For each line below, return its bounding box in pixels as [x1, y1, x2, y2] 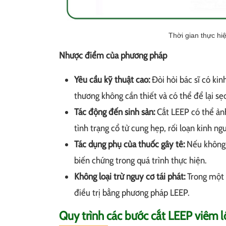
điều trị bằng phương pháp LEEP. [74, 187, 189, 199]
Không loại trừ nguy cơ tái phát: [74, 171, 185, 183]
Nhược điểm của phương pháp [59, 50, 167, 62]
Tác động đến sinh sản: [74, 106, 155, 118]
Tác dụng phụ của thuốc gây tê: [74, 139, 185, 150]
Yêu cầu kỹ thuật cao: [74, 74, 150, 86]
